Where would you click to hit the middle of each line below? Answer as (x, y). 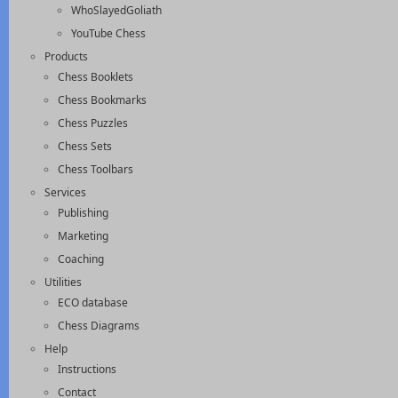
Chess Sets (85, 146)
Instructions (87, 369)
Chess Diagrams (99, 326)
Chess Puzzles (93, 123)
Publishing (83, 213)
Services (65, 192)
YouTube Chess (108, 33)
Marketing (83, 236)
